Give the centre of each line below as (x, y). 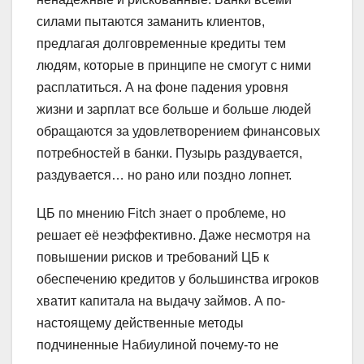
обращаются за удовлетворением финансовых (178, 131)
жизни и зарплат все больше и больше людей (174, 109)
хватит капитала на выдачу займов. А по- (161, 301)
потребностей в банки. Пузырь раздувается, (169, 153)
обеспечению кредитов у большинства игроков (178, 279)
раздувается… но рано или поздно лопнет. (164, 175)
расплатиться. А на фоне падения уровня (162, 87)
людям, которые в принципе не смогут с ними (174, 65)
